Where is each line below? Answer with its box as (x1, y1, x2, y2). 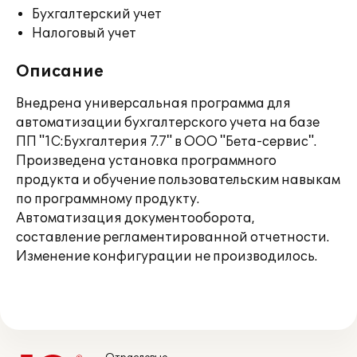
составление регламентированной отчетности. (16, 229, 329, 245)
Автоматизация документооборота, (16, 210, 255, 226)
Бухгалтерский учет (32, 6, 162, 22)
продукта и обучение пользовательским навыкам (16, 172, 340, 188)
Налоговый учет (32, 25, 136, 41)
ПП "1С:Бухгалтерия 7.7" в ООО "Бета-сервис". (16, 134, 316, 150)
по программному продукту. (16, 191, 199, 207)
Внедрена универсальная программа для (16, 96, 291, 112)
